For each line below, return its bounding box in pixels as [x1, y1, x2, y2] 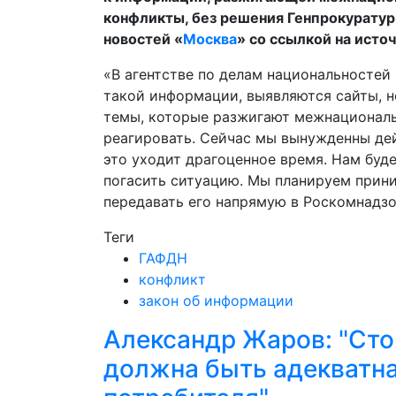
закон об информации [139, 292, 293, 309]
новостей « [103, 30, 183, 48]
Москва [183, 30, 237, 48]
